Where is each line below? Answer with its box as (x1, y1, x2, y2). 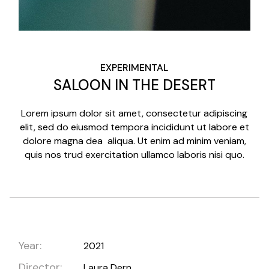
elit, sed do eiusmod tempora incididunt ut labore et (19, 120, 249, 133)
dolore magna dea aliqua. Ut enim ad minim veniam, (22, 134, 246, 147)
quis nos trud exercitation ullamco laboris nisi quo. (24, 148, 244, 161)
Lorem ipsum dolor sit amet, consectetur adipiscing (21, 106, 248, 119)
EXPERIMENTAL (100, 61, 169, 74)
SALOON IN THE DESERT (53, 75, 216, 94)
